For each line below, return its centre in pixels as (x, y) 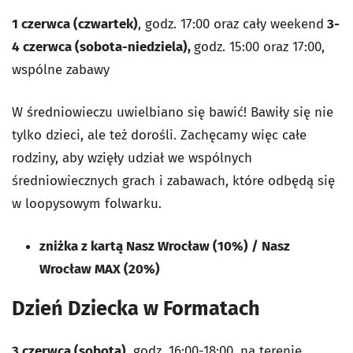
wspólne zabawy (61, 70)
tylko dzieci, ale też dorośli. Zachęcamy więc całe (159, 136)
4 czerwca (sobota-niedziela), (103, 47)
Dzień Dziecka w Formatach (136, 309)
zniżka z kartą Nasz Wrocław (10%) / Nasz (165, 247)
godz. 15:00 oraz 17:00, (259, 47)
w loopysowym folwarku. (87, 204)
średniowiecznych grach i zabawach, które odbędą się (173, 181)
